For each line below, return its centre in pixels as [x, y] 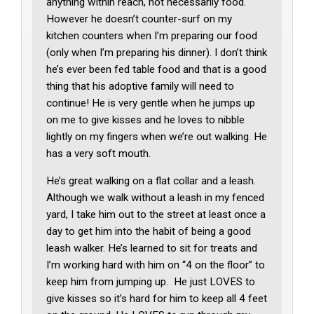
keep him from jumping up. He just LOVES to [151, 282]
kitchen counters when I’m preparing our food [152, 36]
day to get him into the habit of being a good [149, 232]
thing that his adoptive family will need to [141, 87]
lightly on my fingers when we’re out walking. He [157, 137]
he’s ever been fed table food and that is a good [157, 70]
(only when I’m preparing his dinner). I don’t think [157, 53]
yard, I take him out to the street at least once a [156, 215]
